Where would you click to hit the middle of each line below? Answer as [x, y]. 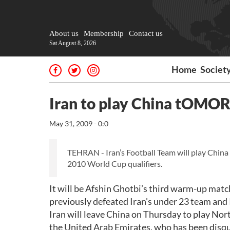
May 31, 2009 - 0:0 [79, 123]
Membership [104, 33]
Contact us [146, 33]
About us [64, 33]
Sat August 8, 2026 [73, 43]
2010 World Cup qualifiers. [115, 164]
